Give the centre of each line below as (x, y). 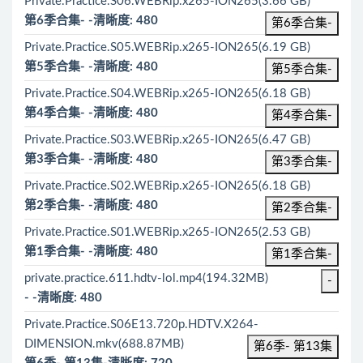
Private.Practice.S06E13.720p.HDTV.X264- (141, 325)
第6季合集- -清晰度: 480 (91, 21)
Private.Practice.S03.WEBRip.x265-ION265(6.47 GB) (167, 140)
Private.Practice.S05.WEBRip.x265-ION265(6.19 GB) (167, 47)
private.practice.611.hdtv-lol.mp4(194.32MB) (146, 278)
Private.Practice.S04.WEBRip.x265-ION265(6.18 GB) (167, 94)
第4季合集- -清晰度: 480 (91, 113)
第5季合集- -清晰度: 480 (91, 67)
